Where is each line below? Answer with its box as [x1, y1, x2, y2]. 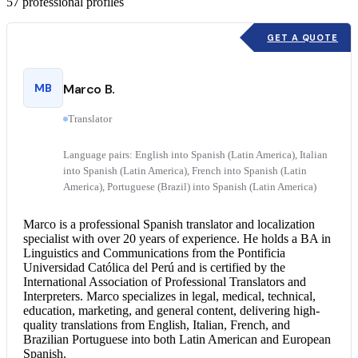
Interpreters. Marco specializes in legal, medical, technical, [23, 289, 316, 303]
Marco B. [63, 80, 115, 97]
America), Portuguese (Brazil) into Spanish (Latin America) [63, 181, 316, 193]
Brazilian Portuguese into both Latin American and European [23, 332, 331, 346]
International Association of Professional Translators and [23, 275, 306, 288]
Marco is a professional [23, 217, 143, 231]
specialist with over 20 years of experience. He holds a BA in [23, 232, 331, 245]
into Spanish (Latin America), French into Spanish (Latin [63, 165, 307, 177]
